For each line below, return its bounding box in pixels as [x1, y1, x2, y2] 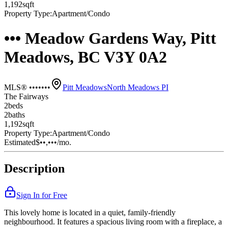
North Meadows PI [107, 82, 168, 92]
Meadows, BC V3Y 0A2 [4, 48, 167, 67]
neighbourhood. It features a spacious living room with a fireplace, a [4, 217, 222, 226]
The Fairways [4, 92, 48, 101]
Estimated [4, 137, 36, 147]
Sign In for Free [16, 191, 67, 200]
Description [4, 162, 65, 176]
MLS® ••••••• [4, 82, 50, 92]
